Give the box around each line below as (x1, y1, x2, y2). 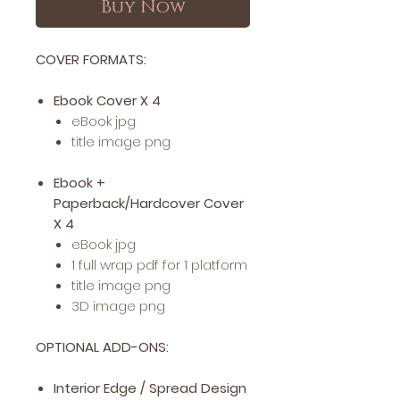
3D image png (71, 296, 165, 315)
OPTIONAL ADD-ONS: (36, 337, 169, 356)
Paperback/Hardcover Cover (54, 193, 244, 212)
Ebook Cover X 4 (54, 90, 161, 110)
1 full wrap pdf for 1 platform (71, 254, 247, 274)
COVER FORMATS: (36, 49, 146, 69)
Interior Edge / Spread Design (54, 378, 246, 397)
